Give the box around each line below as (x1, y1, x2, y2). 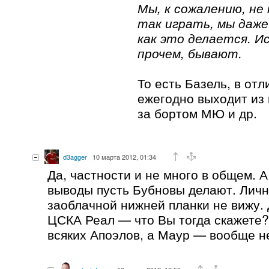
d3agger (63, 151, 87, 162)
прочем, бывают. (138, 43, 242, 62)
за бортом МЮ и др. (138, 103, 257, 122)
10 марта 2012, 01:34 (92, 151, 156, 162)
